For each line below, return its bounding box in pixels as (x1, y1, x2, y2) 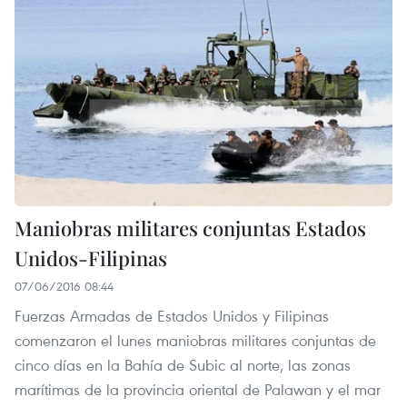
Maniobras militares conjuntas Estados (15, 214, 366, 243)
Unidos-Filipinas (15, 244, 167, 273)
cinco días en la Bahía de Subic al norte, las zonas (15, 354, 351, 376)
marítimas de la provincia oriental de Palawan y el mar (15, 379, 381, 401)
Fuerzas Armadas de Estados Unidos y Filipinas (15, 305, 329, 327)
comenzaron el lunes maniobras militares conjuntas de (15, 330, 376, 352)
